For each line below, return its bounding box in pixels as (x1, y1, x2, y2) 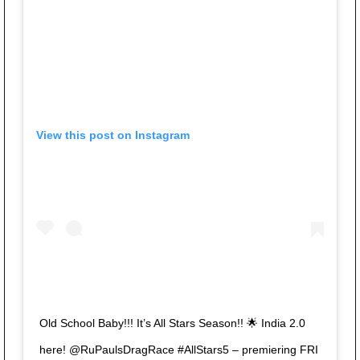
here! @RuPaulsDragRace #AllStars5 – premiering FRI (39, 343, 318, 357)
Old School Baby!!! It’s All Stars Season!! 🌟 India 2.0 (39, 317, 305, 330)
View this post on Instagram (36, 129, 190, 142)
